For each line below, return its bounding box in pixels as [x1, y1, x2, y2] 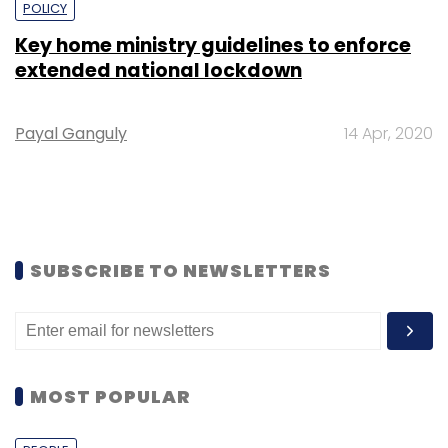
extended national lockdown [15, 56, 302, 84]
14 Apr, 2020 [344, 121, 433, 145]
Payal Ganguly [15, 121, 127, 145]
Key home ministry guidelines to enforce [15, 31, 411, 59]
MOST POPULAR [30, 383, 191, 409]
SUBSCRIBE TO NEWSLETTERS [30, 257, 331, 283]
